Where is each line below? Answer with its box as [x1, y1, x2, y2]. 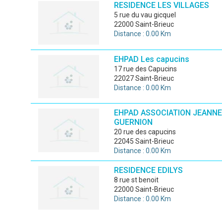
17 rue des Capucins [117, 64, 177, 73]
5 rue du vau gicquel [117, 11, 176, 19]
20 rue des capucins [117, 128, 176, 136]
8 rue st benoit [117, 176, 159, 184]
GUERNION [113, 117, 153, 127]
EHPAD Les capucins [113, 54, 189, 64]
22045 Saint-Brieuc [113, 137, 174, 145]
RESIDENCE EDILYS [113, 166, 183, 175]
